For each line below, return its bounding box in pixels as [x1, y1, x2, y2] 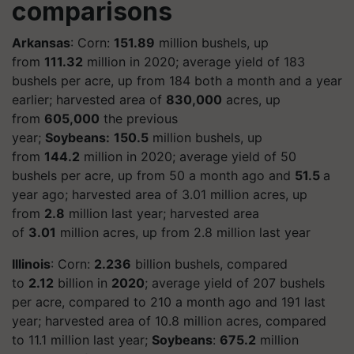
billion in [54, 274, 111, 291]
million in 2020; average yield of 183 [83, 53, 305, 70]
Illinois [12, 255, 51, 272]
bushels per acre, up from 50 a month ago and [12, 167, 295, 183]
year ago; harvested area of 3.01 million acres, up [12, 186, 307, 202]
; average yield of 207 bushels [145, 274, 325, 291]
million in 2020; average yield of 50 [80, 148, 296, 164]
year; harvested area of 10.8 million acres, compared [12, 312, 326, 329]
